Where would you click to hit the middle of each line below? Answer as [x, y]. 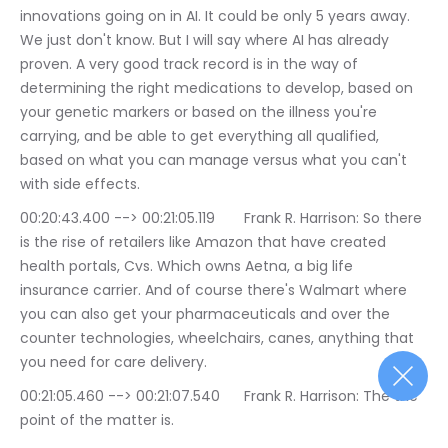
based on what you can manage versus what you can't [215, 160]
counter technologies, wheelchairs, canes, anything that [219, 338]
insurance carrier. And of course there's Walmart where [215, 290]
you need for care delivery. [113, 362]
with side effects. [80, 184]
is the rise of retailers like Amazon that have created [205, 242]
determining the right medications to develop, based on [218, 88]
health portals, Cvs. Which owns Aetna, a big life [188, 266]
